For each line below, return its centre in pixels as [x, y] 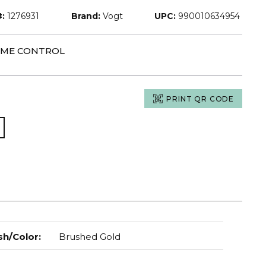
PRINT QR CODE [200, 99]
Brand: [85, 16]
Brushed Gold [89, 237]
